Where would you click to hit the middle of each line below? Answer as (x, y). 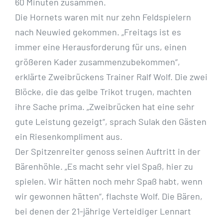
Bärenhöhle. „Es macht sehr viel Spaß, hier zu (104, 167)
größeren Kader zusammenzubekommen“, (98, 62)
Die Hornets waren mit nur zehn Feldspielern (103, 17)
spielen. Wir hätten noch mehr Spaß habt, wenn (109, 181)
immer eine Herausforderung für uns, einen (101, 47)
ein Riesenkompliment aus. (69, 137)
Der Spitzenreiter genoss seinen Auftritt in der (108, 152)
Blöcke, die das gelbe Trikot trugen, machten (103, 92)
